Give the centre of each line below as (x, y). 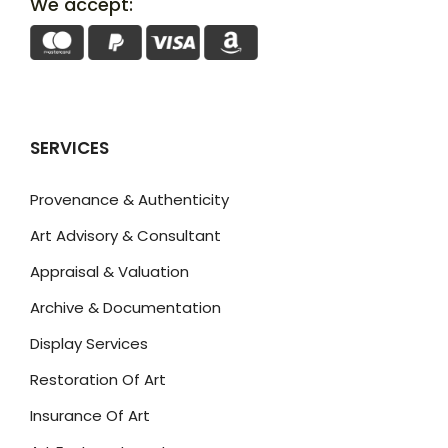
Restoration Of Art (98, 380)
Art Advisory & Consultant (125, 236)
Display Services (89, 344)
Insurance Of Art (90, 416)
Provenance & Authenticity (129, 200)
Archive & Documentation (125, 308)
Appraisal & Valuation (109, 272)
